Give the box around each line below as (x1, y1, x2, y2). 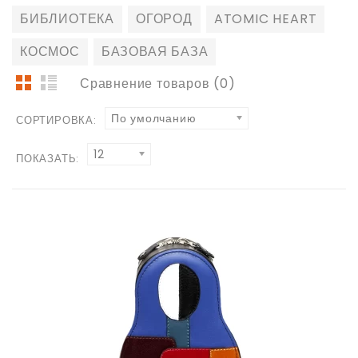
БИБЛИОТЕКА (20, 10, 114, 28)
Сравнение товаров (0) (80, 74, 236, 93)
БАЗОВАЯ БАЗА (101, 42, 209, 61)
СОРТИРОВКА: (16, 113, 97, 128)
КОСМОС (20, 42, 80, 61)
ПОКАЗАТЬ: (16, 151, 80, 166)
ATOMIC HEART (213, 10, 317, 28)
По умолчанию (110, 110, 197, 126)
